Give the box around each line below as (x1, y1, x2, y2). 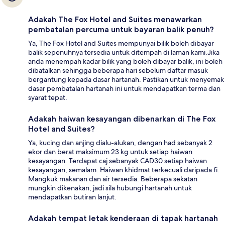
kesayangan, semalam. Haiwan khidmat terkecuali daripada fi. (28, 165, 219, 175)
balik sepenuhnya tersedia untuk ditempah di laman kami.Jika (28, 48, 219, 57)
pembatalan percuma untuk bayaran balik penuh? (28, 25, 214, 35)
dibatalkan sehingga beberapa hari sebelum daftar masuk (28, 66, 208, 75)
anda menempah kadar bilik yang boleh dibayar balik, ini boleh (28, 57, 222, 66)
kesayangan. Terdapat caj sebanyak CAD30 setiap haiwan (28, 156, 207, 166)
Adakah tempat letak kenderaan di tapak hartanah (28, 213, 218, 223)
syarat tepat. (28, 93, 67, 102)
